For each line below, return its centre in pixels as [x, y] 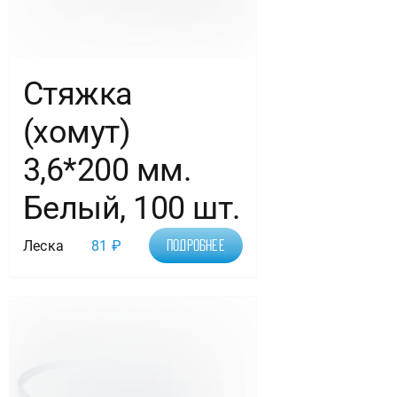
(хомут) [77, 132]
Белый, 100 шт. [132, 209]
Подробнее [195, 246]
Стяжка [78, 94]
